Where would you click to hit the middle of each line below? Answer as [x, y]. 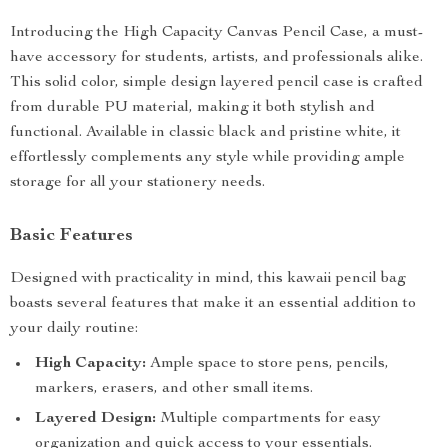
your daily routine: [74, 329]
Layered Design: [95, 419]
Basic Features [71, 236]
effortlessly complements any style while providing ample [207, 158]
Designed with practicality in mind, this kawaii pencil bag [208, 279]
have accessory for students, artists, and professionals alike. [216, 58]
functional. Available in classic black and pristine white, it [205, 133]
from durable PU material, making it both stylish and [192, 108]
